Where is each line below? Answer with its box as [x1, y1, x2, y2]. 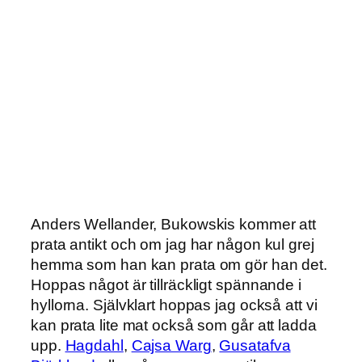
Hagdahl [65, 336, 124, 354]
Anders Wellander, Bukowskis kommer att [31, 215, 317, 233]
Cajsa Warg [131, 336, 212, 354]
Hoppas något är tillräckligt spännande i [31, 276, 301, 293]
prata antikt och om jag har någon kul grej [31, 235, 314, 253]
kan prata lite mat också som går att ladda [31, 316, 317, 334]
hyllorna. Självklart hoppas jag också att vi [31, 296, 318, 314]
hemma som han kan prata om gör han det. [31, 255, 328, 273]
